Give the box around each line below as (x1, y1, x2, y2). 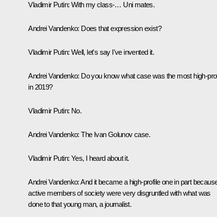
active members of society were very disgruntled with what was (28, 188, 211, 197)
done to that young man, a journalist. (28, 200, 132, 208)
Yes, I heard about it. (71, 154, 129, 162)
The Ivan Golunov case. (79, 130, 150, 139)
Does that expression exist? (79, 24, 161, 32)
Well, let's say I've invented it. (71, 47, 154, 56)
